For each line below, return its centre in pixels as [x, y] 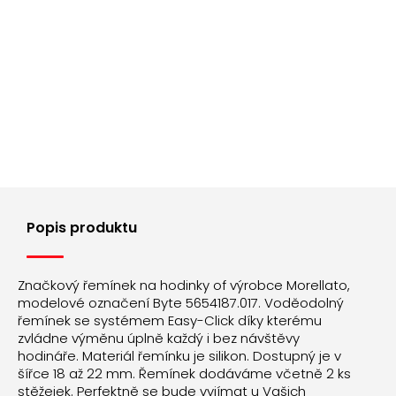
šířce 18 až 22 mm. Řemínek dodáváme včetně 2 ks [184, 374]
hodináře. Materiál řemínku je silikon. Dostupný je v [179, 356]
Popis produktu [82, 228]
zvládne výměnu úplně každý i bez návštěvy [159, 339]
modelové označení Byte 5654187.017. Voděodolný [181, 303]
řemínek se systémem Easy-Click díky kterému [170, 321]
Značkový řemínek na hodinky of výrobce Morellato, [184, 286]
